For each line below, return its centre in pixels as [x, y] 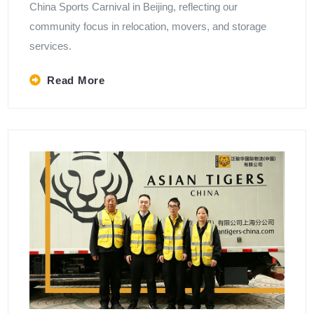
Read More [76, 81]
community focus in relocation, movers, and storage [148, 27]
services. [51, 46]
